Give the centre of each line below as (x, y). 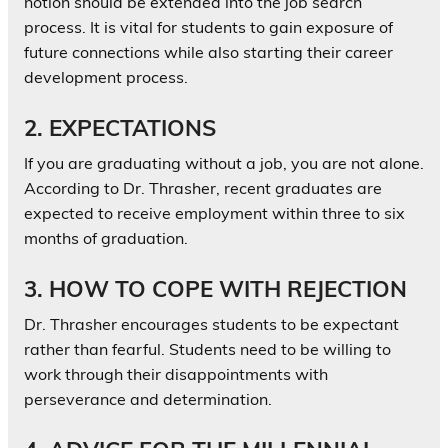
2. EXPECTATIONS (120, 128)
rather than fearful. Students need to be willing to (207, 349)
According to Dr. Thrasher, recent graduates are (203, 188)
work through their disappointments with (176, 374)
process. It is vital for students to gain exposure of (208, 27)
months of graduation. (106, 238)
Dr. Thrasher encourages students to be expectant (211, 324)
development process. (106, 77)
